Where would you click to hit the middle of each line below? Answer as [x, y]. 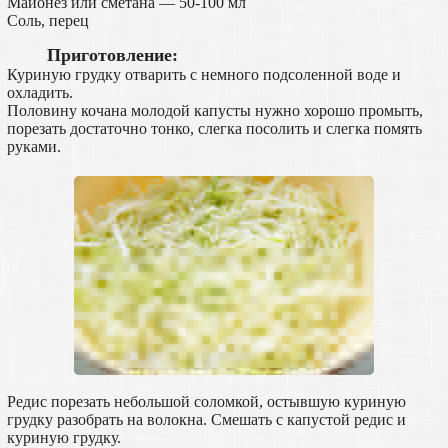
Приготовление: [112, 54]
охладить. [39, 92]
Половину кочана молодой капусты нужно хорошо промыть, [214, 110]
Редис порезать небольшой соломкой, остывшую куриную [206, 401]
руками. [33, 146]
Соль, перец [47, 20]
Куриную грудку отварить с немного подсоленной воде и [203, 74]
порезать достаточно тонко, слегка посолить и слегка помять [214, 128]
